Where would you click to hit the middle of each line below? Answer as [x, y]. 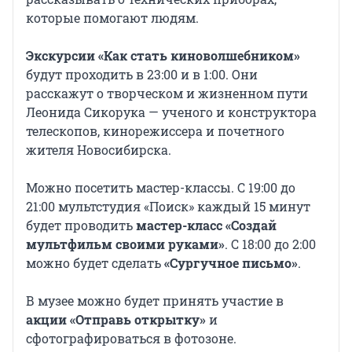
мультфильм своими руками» [125, 244]
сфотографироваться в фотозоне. [131, 339]
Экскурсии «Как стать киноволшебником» [163, 56]
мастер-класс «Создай [206, 225]
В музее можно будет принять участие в [155, 301]
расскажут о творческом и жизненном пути [167, 93]
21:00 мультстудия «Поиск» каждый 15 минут [168, 207]
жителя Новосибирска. [99, 150]
